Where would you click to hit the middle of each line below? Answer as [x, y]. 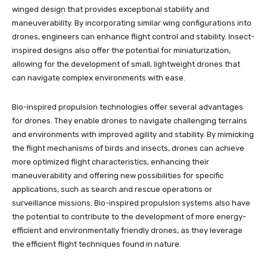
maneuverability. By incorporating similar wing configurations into [132, 23]
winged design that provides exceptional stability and [111, 9]
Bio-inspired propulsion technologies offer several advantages [128, 107]
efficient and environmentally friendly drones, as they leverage [127, 230]
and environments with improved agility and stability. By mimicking [133, 134]
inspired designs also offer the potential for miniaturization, [121, 50]
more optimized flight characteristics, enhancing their [111, 162]
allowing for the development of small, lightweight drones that [126, 64]
